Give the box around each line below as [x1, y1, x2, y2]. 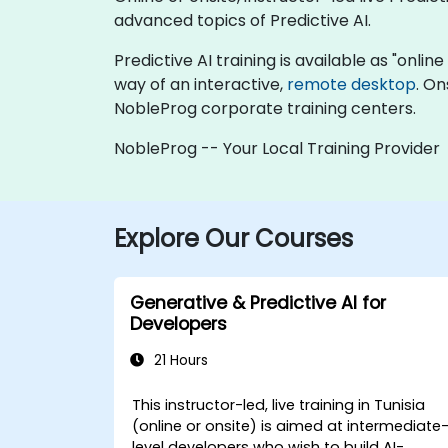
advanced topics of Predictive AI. [114, 8, 371, 32]
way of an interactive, [114, 72, 287, 96]
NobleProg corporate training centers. [114, 96, 416, 120]
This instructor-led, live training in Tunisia [132, 394, 426, 415]
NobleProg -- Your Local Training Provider [114, 136, 440, 160]
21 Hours [150, 350, 208, 370]
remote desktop [287, 72, 416, 96]
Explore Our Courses [114, 221, 353, 255]
